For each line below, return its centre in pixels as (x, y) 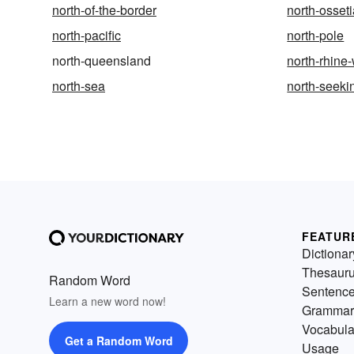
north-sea (79, 85)
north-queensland (102, 60)
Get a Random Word (119, 340)
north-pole (316, 35)
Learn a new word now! (107, 301)
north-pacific (87, 35)
